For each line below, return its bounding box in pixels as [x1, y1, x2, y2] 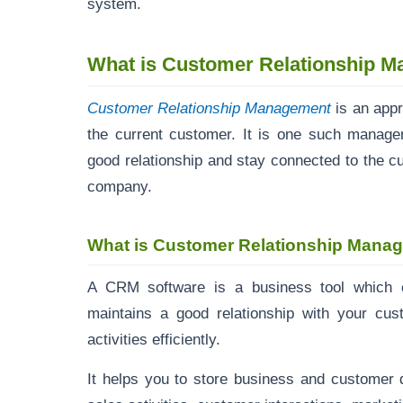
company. [87, 178, 157, 194]
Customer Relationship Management [87, 100, 336, 116]
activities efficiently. [87, 331, 225, 347]
